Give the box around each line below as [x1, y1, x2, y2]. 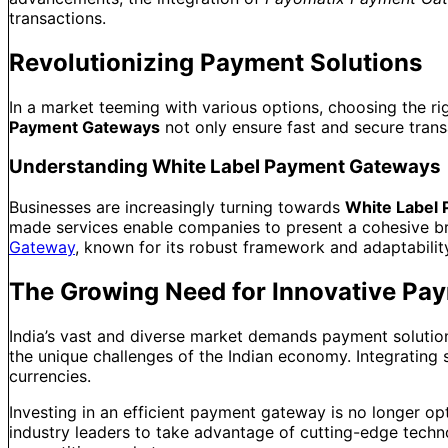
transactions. [9, 7, 106, 28]
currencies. [9, 365, 91, 386]
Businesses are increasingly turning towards [9, 197, 345, 218]
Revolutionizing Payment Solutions [9, 47, 422, 77]
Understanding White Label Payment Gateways [9, 155, 441, 179]
